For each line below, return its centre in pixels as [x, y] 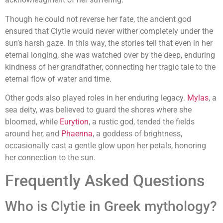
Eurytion [74, 122]
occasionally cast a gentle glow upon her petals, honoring [106, 146]
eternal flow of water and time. [58, 79]
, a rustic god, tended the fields [142, 122]
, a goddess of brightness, [137, 134]
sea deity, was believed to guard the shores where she [98, 110]
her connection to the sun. [50, 158]
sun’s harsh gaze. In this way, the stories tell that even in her [109, 43]
